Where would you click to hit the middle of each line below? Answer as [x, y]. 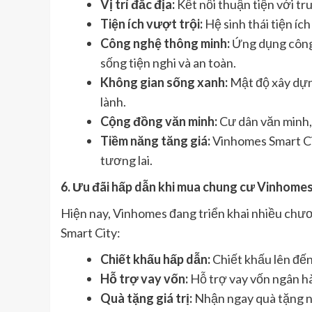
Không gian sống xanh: [164, 83]
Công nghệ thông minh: [165, 44]
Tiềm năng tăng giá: [155, 141]
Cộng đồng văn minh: [159, 122]
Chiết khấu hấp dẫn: [155, 259]
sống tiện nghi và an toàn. [168, 63]
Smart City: [91, 233]
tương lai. [126, 161]
